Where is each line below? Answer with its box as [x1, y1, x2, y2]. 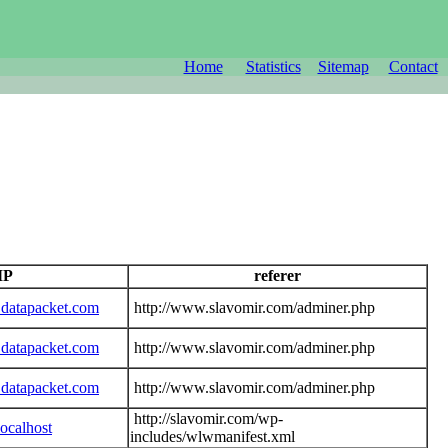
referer [250, 266, 305, 284]
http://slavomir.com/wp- [130, 409, 283, 427]
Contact [388, 58, 438, 75]
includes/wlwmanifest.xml [130, 427, 295, 445]
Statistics [245, 58, 301, 75]
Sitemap [317, 58, 369, 75]
